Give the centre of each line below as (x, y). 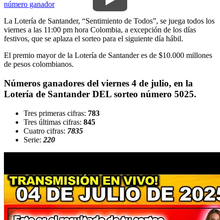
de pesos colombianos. (39, 64)
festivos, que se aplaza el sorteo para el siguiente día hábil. (94, 39)
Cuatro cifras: (45, 131)
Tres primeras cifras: (56, 113)
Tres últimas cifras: (54, 122)
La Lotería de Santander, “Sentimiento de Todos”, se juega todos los (109, 21)
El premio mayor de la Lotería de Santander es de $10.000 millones (108, 55)
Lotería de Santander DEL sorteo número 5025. (100, 94)
